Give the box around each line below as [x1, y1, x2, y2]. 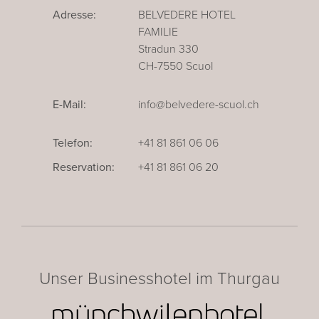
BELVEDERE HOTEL [138, 7, 236, 22]
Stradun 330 [138, 41, 199, 56]
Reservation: [53, 159, 115, 174]
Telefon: [53, 135, 93, 150]
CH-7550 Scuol [138, 58, 213, 73]
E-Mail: [53, 97, 86, 112]
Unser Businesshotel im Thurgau [39, 268, 280, 289]
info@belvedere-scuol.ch [138, 97, 259, 112]
